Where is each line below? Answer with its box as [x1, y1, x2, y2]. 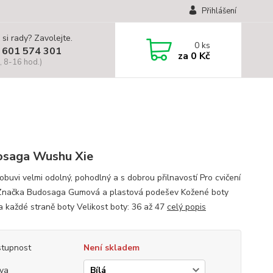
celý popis [166, 201, 206, 213]
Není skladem [83, 242, 140, 253]
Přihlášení [201, 5, 236, 16]
